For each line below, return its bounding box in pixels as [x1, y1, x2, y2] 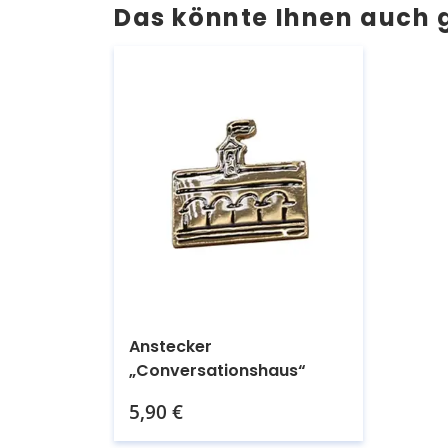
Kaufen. [224, 376, 297, 400]
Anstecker [129, 334, 212, 358]
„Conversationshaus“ [129, 358, 306, 382]
